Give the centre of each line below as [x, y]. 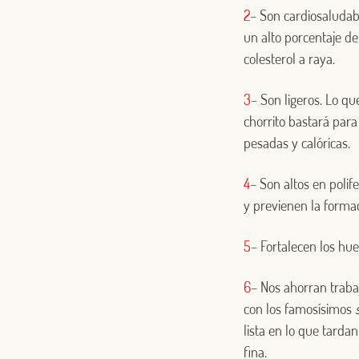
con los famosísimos [299, 308]
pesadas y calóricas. [297, 142]
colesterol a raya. [289, 58]
